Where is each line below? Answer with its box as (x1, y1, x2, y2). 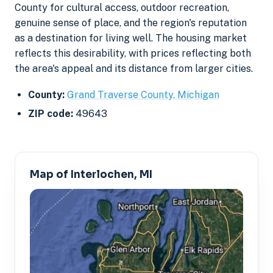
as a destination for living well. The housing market (15, 32, 247, 44)
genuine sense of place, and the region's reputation (15, 17, 247, 29)
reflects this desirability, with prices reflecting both (15, 48, 251, 60)
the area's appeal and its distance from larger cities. (15, 63, 253, 75)
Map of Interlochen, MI (30, 168, 152, 181)
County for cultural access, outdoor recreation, (15, 2, 229, 14)
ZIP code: (28, 108, 74, 120)
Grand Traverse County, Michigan (67, 88, 220, 101)
